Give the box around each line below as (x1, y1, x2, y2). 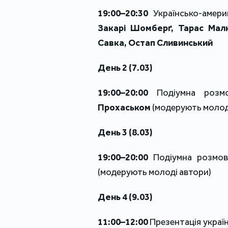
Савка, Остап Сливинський (98, 37, 213, 49)
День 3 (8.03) (98, 127, 153, 138)
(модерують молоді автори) (98, 166, 211, 178)
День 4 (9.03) (98, 191, 153, 203)
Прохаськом (98, 102, 151, 113)
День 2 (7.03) (98, 62, 153, 74)
